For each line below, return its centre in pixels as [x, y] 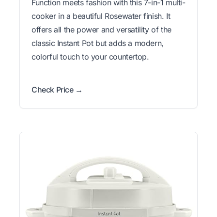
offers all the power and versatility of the [101, 29]
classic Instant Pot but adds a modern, [98, 43]
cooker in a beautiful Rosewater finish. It [101, 16]
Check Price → [57, 89]
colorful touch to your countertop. [90, 56]
